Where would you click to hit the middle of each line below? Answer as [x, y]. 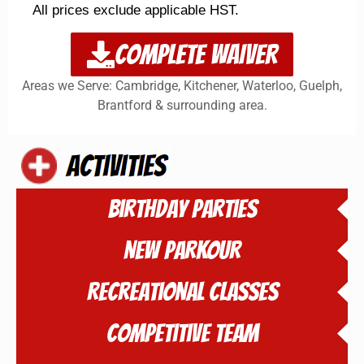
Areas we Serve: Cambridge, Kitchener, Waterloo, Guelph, [182, 85]
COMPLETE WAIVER [196, 54]
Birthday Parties [182, 209]
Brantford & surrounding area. [182, 105]
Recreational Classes [182, 292]
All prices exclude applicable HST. [136, 11]
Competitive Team [182, 333]
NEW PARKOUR [182, 250]
